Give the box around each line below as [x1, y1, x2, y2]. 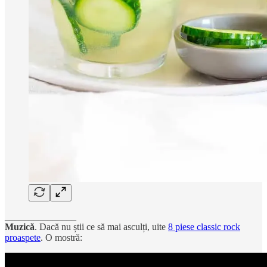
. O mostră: [41, 232, 82, 243]
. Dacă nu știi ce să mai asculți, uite [35, 221, 168, 232]
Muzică [5, 221, 35, 232]
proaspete [5, 232, 41, 243]
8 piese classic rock [168, 221, 240, 232]
